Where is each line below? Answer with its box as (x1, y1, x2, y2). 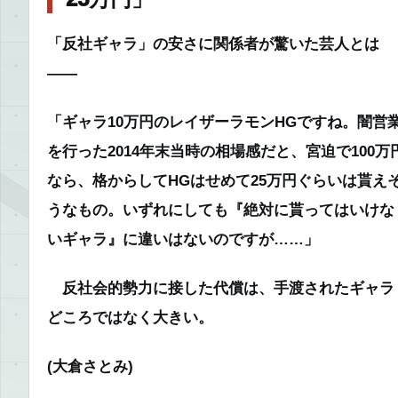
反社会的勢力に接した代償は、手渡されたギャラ (47, 279, 394, 296)
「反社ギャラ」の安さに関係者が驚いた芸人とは (47, 35, 379, 52)
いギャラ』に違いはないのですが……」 (47, 230, 319, 247)
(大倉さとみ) (47, 357, 133, 374)
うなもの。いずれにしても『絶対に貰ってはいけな (47, 201, 394, 218)
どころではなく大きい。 (47, 308, 213, 325)
